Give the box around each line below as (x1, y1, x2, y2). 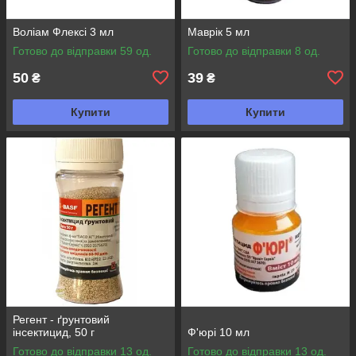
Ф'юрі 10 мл (188, 325, 250, 339)
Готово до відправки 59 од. (13, 44, 152, 57)
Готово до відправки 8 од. (188, 44, 320, 57)
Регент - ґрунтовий (13, 312, 110, 326)
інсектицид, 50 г (13, 325, 95, 339)
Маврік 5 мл (188, 25, 250, 38)
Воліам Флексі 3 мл (13, 25, 114, 38)
